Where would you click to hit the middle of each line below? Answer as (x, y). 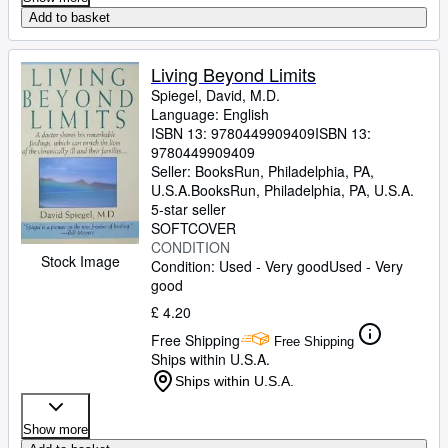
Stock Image (80, 260)
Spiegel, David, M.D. (215, 95)
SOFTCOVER (193, 228)
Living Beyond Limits (233, 74)
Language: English (210, 114)
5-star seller (188, 209)
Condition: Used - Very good (240, 266)
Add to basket (69, 17)
